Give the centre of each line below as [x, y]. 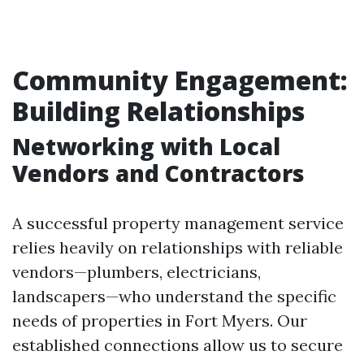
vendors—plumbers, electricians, [136, 272]
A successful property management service [178, 223]
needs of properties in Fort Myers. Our [160, 321]
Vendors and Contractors [158, 173]
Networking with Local [146, 146]
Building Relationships [158, 111]
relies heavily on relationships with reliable [178, 247]
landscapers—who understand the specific [174, 296]
